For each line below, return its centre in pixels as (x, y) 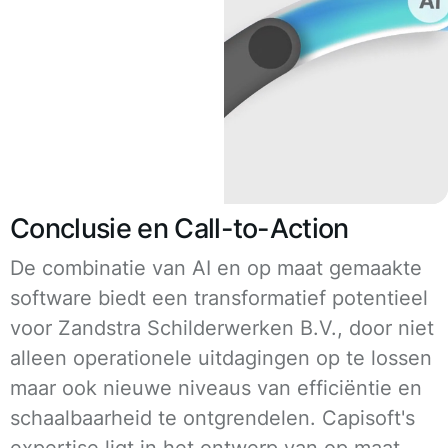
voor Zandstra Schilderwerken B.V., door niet (222, 327)
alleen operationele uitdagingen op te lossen (221, 357)
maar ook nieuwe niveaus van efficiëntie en (216, 387)
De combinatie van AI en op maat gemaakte (216, 267)
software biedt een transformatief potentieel (219, 297)
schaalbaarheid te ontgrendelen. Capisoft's (212, 417)
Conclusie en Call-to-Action (179, 228)
